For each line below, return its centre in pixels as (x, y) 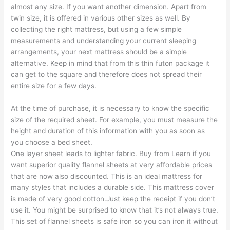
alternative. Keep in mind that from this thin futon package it (110, 63)
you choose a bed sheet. (52, 142)
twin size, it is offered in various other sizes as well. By (101, 18)
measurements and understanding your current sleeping (104, 40)
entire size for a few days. (54, 85)
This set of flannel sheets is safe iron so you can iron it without (114, 221)
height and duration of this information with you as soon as (108, 131)
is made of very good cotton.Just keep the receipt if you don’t (113, 198)
